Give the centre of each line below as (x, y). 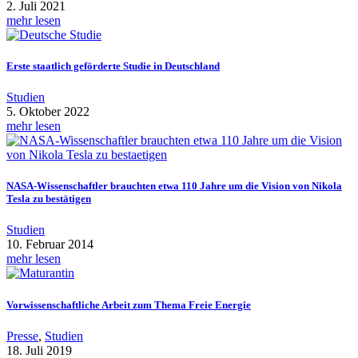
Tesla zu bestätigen (49, 199)
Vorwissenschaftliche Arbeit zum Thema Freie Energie (129, 304)
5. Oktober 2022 (48, 112)
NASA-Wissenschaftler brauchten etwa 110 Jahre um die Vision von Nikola (174, 186)
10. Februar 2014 (50, 245)
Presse (22, 336)
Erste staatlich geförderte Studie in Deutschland (113, 66)
